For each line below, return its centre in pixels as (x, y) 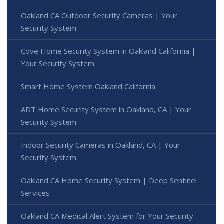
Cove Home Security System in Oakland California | (108, 51)
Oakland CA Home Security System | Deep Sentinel (109, 180)
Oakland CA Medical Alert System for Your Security (107, 216)
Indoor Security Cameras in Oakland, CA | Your (101, 145)
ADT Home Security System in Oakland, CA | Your (106, 109)
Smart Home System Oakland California (88, 86)
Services (35, 193)
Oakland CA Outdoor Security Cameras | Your (99, 15)
